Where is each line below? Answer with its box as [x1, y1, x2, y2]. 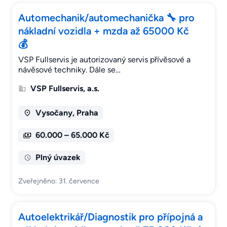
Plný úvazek [35, 153, 81, 163]
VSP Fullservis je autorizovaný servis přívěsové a [18, 55, 191, 65]
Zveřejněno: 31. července [18, 177, 99, 186]
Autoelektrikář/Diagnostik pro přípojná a [18, 211, 203, 223]
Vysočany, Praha [35, 108, 98, 118]
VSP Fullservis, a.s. [30, 84, 99, 94]
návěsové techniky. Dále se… [18, 65, 121, 75]
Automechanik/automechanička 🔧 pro [18, 12, 195, 24]
